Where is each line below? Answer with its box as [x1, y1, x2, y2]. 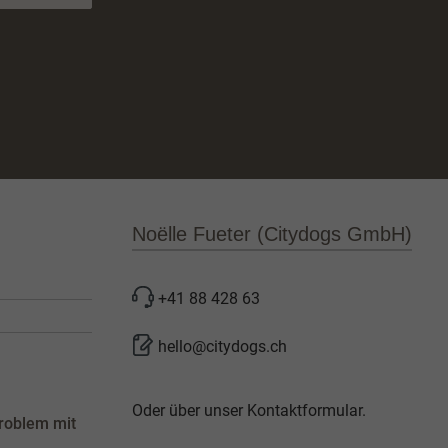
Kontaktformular [247, 400, 362, 420]
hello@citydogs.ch [158, 336, 287, 356]
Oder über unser [132, 400, 247, 420]
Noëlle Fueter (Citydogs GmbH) [132, 222, 412, 245]
